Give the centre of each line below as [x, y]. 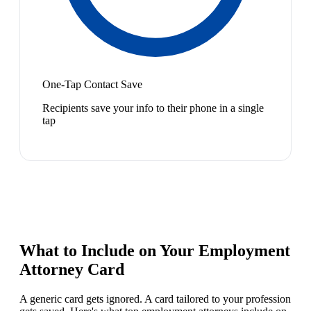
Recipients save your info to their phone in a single [153, 108]
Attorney [51, 270]
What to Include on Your [109, 251]
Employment [244, 251]
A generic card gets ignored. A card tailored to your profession [155, 299]
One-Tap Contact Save [92, 85]
